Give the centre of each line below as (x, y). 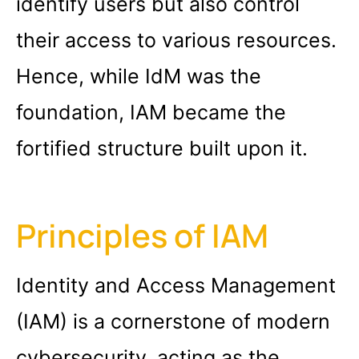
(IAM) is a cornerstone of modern (173, 322)
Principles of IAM (142, 236)
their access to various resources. (176, 40)
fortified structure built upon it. (162, 148)
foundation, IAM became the (151, 112)
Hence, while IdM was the (139, 76)
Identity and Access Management (176, 286)
